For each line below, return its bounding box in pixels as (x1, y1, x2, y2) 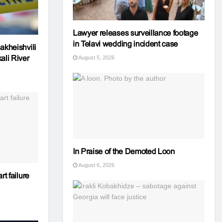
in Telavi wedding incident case (73, 40, 178, 48)
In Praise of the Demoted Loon (73, 147, 175, 156)
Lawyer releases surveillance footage (73, 29, 198, 37)
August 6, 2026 (77, 162, 114, 168)
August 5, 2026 (77, 55, 114, 60)
